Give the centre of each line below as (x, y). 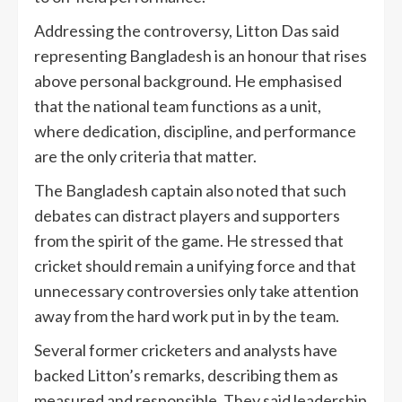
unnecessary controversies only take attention (197, 291)
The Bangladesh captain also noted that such (190, 191)
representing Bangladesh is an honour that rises (201, 56)
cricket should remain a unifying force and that (195, 266)
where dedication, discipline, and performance (195, 131)
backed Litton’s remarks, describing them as (186, 376)
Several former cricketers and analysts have (186, 350)
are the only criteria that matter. (145, 157)
